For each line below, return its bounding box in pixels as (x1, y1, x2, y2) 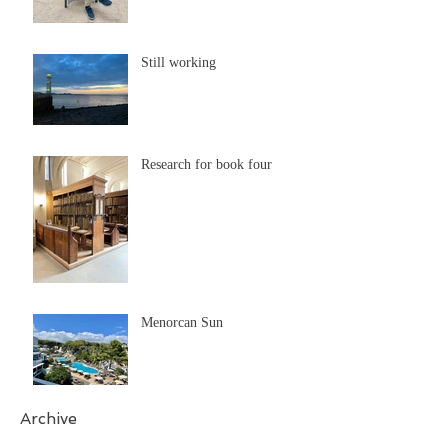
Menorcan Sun (141, 315, 223, 331)
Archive (20, 409, 77, 429)
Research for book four (141, 157, 272, 173)
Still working (141, 55, 216, 71)
